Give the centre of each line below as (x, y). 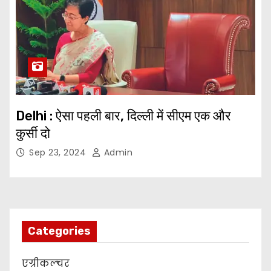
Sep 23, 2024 (59, 153)
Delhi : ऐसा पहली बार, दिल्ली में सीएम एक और (123, 116)
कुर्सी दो (33, 134)
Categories (59, 231)
